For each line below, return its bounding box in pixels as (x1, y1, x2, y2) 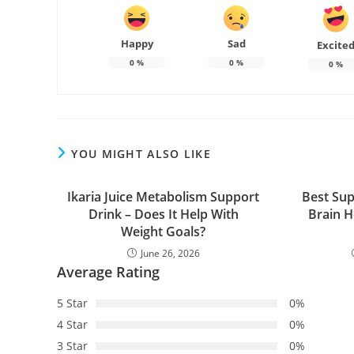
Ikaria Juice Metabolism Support (67, 187, 260, 205)
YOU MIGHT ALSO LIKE (71, 145, 212, 161)
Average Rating (57, 262, 160, 281)
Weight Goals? (121, 222, 206, 240)
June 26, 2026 (140, 246, 200, 260)
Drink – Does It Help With (88, 205, 239, 223)
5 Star (57, 295, 88, 311)
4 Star (57, 316, 88, 332)
